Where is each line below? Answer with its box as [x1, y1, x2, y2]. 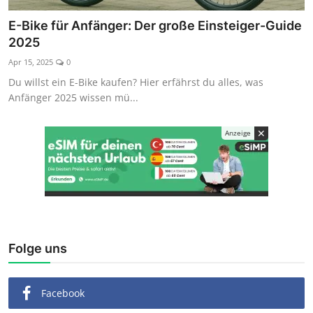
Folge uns [8, 241, 67, 256]
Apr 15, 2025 [8, 57, 53, 68]
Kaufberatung [10, 3, 82, 18]
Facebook [41, 286, 85, 300]
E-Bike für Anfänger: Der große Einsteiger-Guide [8, 18, 302, 34]
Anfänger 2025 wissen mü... [8, 91, 138, 105]
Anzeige [225, 128, 251, 138]
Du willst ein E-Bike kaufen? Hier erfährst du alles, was [8, 75, 263, 89]
